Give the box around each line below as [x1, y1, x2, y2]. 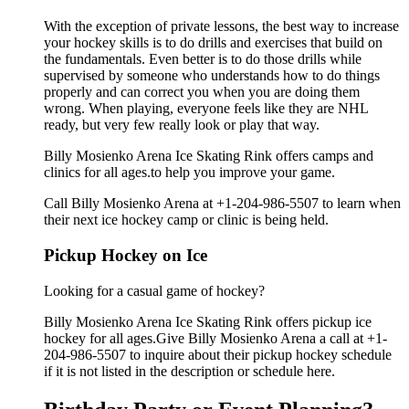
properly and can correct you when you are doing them [44, 84, 360, 100]
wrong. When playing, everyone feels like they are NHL [44, 100, 368, 117]
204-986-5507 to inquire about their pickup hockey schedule [44, 346, 392, 362]
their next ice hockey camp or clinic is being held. [44, 212, 329, 228]
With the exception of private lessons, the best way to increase [44, 18, 399, 35]
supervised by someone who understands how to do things [44, 68, 380, 84]
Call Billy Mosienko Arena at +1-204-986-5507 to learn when [44, 195, 401, 212]
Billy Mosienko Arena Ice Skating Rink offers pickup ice [44, 313, 372, 330]
